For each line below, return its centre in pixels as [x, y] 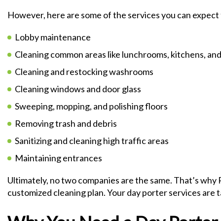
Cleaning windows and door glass [78, 89]
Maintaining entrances [58, 158]
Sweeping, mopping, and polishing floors [91, 106]
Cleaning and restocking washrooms [84, 72]
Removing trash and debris [66, 123]
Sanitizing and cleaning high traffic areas [92, 141]
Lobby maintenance [53, 37]
